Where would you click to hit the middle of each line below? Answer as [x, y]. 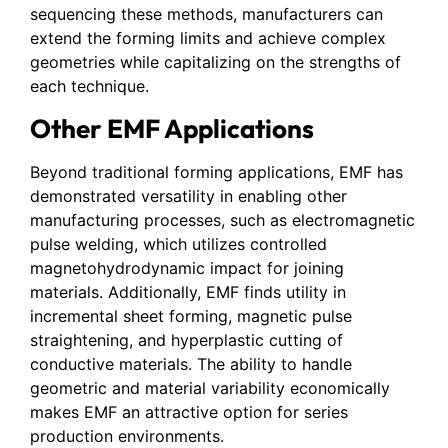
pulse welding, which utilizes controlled [178, 243]
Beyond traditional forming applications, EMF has [216, 171]
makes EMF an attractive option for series [189, 411]
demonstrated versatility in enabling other [188, 195]
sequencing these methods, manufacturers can [206, 14]
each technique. [89, 86]
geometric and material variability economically [210, 387]
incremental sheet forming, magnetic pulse [191, 315]
